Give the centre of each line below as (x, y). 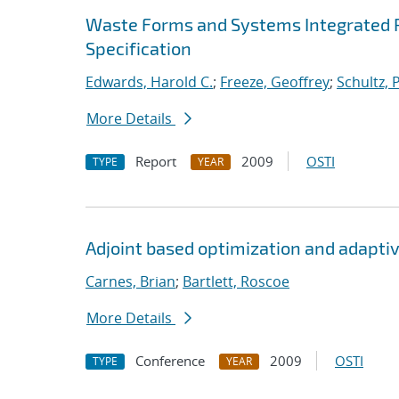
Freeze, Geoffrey (275, 82)
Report (156, 161)
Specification (138, 48)
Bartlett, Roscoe (236, 281)
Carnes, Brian (130, 281)
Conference (170, 361)
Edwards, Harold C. (149, 82)
